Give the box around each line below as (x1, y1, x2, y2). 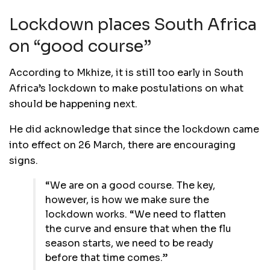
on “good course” (9, 36, 151, 57)
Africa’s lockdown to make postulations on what (9, 82, 243, 95)
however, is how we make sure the (45, 193, 209, 207)
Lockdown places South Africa (9, 14, 257, 35)
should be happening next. (9, 98, 137, 111)
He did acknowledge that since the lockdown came (9, 123, 259, 136)
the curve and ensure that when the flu (45, 222, 231, 236)
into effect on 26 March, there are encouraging (9, 139, 236, 152)
